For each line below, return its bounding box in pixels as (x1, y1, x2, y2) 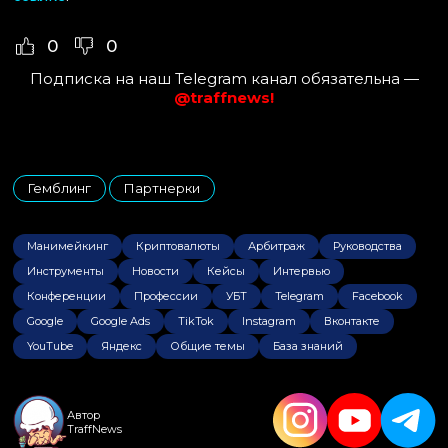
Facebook (352, 288, 403, 303)
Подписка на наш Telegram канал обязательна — (29, 69, 419, 89)
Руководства (333, 238, 402, 253)
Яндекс (101, 338, 142, 353)
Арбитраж (248, 238, 305, 253)
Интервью (273, 263, 330, 278)
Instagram (242, 313, 296, 328)
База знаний (273, 338, 343, 353)
